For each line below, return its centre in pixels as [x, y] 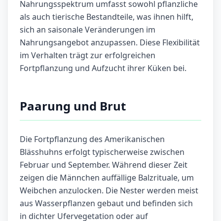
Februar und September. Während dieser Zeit [104, 165]
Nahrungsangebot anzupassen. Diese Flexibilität [110, 43]
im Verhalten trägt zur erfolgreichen [88, 55]
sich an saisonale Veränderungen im [88, 30]
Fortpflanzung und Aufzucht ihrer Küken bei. [103, 68]
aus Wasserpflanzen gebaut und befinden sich [106, 203]
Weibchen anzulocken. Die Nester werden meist [109, 191]
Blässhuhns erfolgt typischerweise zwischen [102, 152]
